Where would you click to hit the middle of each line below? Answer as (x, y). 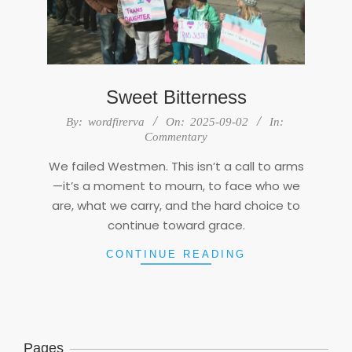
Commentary (176, 136)
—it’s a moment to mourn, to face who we (176, 185)
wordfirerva (116, 121)
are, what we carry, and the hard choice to (176, 205)
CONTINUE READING (176, 254)
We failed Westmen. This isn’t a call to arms (176, 166)
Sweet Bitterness (176, 97)
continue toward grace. (176, 225)
